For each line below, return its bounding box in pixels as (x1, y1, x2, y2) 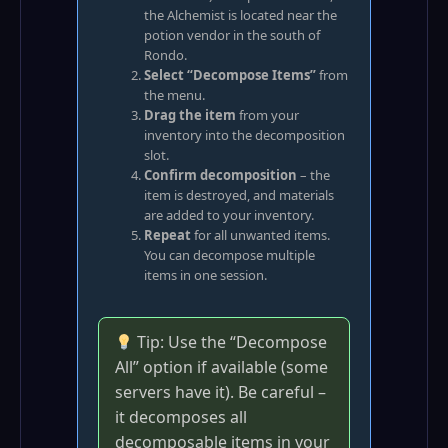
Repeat (144, 226, 191, 244)
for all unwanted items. (191, 226, 330, 244)
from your (236, 106, 299, 124)
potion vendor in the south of (144, 26, 320, 44)
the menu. (144, 86, 205, 104)
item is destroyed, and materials (144, 186, 334, 204)
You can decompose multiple (144, 246, 315, 264)
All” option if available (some (115, 356, 328, 378)
